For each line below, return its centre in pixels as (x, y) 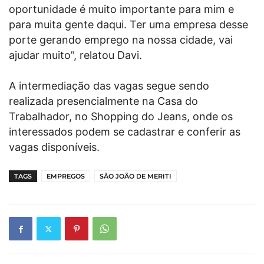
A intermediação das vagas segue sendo (109, 86)
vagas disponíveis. (56, 147)
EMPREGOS (66, 176)
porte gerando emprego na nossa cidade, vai (121, 40)
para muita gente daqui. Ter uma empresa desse (128, 25)
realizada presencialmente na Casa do (103, 101)
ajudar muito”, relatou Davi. (75, 55)
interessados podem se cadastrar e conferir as (125, 132)
